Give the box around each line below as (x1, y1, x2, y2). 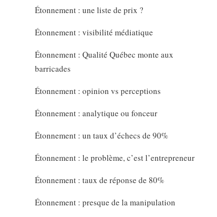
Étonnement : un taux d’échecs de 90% (34, 130, 168, 141)
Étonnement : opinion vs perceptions (34, 85, 161, 97)
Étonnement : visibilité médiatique (34, 27, 153, 38)
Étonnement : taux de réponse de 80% (34, 174, 164, 186)
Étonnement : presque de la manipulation (34, 197, 175, 208)
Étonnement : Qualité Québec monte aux (34, 49, 173, 61)
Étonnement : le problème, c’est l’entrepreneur (34, 152, 195, 164)
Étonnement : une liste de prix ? (34, 4, 143, 16)
